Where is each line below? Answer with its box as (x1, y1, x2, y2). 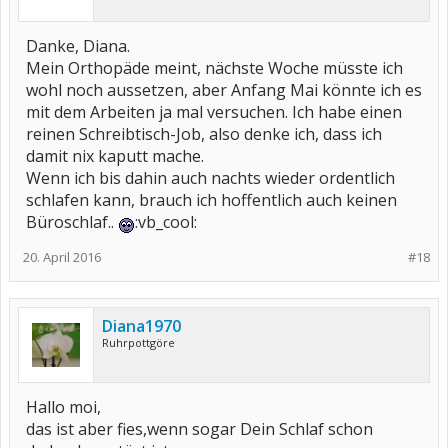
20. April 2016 (23, 248, 101, 266)
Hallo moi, (26, 396, 101, 418)
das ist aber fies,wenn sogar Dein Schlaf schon (26, 418, 373, 440)
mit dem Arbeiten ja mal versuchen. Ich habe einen (26, 101, 402, 123)
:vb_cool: (135, 211, 197, 233)
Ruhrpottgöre (102, 335, 175, 350)
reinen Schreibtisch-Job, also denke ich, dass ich (26, 123, 382, 145)
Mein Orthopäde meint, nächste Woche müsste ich (26, 57, 403, 79)
